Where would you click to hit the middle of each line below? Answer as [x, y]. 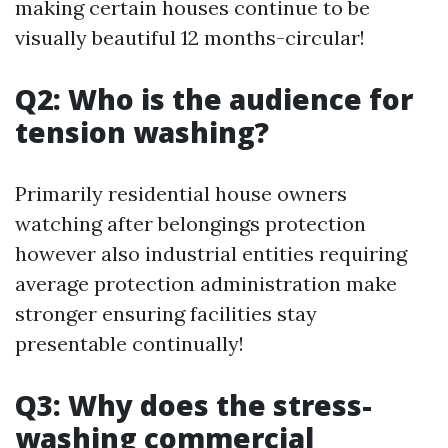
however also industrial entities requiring [211, 253]
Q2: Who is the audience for [214, 99]
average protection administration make [206, 283]
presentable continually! [129, 343]
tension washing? [142, 132]
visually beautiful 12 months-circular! [190, 37]
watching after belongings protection [190, 223]
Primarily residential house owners [181, 193]
